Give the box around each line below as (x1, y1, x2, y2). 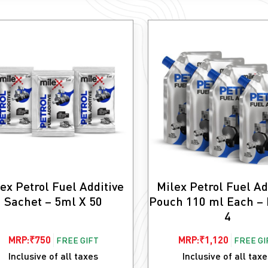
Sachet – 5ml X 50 (4, 193, 103, 208)
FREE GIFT (56, 234, 99, 245)
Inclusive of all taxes (8, 249, 99, 261)
